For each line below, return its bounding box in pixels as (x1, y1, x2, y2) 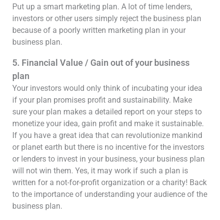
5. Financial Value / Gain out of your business (12, 57, 190, 68)
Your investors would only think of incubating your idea (12, 83, 202, 93)
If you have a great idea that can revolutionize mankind (12, 131, 202, 140)
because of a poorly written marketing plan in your (12, 26, 186, 35)
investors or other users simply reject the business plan (12, 14, 201, 23)
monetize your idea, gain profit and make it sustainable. (12, 119, 204, 128)
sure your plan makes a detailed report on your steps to (12, 107, 202, 116)
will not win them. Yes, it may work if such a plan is (12, 166, 188, 175)
